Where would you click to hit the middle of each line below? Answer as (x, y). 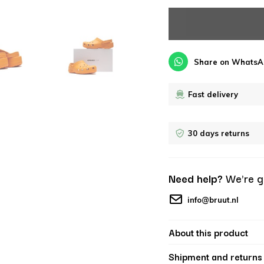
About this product (208, 232)
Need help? (197, 178)
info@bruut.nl (213, 200)
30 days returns (219, 133)
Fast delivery (213, 94)
